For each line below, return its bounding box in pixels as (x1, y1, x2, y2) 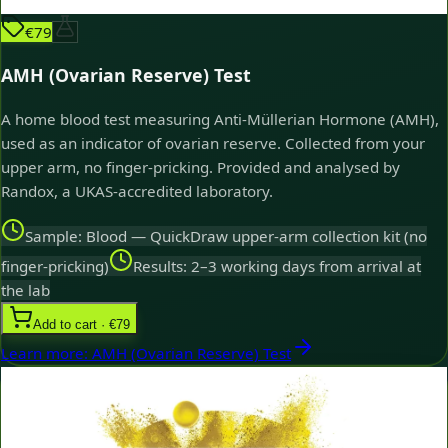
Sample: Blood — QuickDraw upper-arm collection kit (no (25, 226, 427, 247)
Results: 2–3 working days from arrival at (133, 256, 421, 277)
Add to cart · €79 (33, 317, 130, 333)
